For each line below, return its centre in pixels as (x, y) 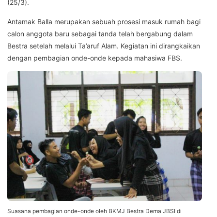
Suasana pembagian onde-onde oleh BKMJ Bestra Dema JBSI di (94, 211)
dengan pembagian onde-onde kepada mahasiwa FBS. (95, 58)
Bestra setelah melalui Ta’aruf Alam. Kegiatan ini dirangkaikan (104, 46)
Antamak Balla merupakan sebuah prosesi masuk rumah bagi (104, 21)
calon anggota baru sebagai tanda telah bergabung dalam (100, 33)
